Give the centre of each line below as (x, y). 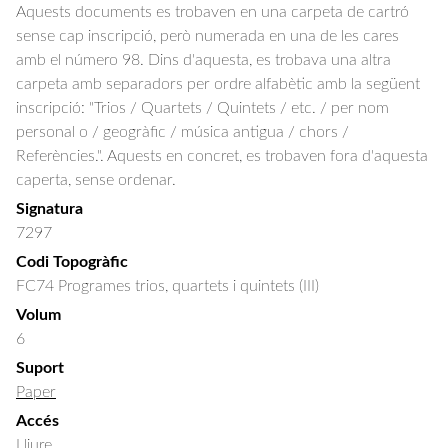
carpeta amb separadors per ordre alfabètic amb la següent (218, 84)
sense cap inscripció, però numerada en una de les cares (207, 36)
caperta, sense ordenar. (96, 180)
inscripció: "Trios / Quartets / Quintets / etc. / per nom (202, 108)
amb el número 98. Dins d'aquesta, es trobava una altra (203, 60)
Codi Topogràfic (72, 262)
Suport (40, 368)
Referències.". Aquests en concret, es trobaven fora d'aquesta (222, 156)
